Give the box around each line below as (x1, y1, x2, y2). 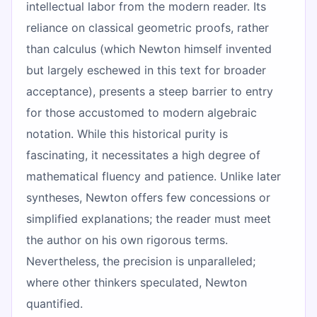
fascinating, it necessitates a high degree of (26, 147, 260, 162)
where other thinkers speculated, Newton (26, 275, 247, 289)
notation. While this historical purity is (26, 126, 228, 141)
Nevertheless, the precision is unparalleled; (26, 253, 255, 268)
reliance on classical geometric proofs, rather (26, 20, 269, 35)
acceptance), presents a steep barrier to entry (26, 83, 273, 98)
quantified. (26, 296, 83, 311)
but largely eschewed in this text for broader (26, 62, 266, 77)
